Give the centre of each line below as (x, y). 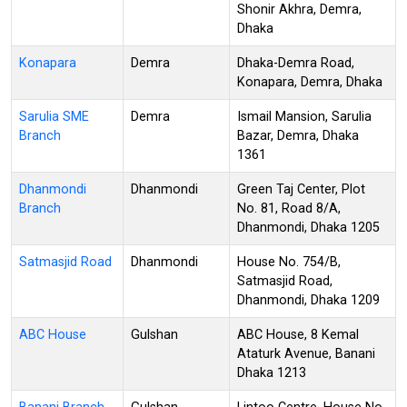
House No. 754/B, (289, 262)
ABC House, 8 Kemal (298, 334)
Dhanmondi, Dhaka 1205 (308, 227)
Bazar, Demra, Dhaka (298, 135)
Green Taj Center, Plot (301, 189)
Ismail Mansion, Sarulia (304, 116)
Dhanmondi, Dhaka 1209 (308, 300)
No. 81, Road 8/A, (289, 208)
